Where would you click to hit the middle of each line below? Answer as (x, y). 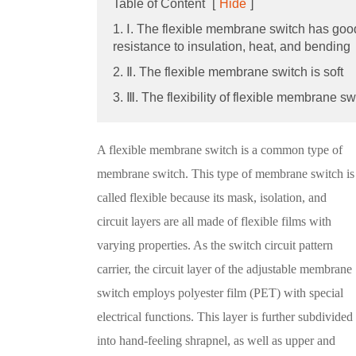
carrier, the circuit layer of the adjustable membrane (224, 269)
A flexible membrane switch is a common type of (220, 149)
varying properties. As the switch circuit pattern (215, 245)
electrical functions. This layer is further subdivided (225, 316)
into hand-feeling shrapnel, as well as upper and (216, 340)
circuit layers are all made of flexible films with (214, 221)
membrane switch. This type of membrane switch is (226, 173)
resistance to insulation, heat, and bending (232, 46)
